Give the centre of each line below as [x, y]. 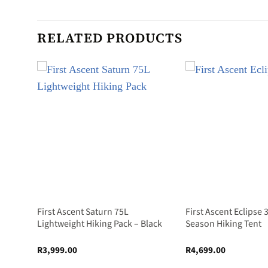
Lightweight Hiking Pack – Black [99, 224]
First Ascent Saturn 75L [83, 212]
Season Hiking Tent [223, 224]
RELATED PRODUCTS [110, 37]
